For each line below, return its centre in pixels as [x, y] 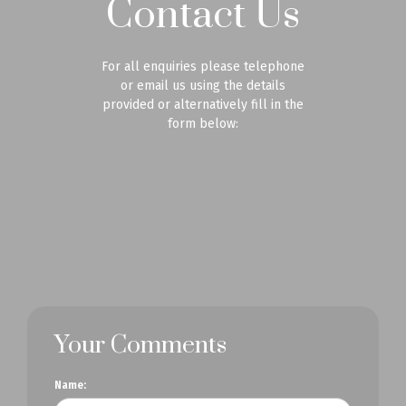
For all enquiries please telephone [203, 67]
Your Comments [140, 345]
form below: [203, 124]
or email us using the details [203, 86]
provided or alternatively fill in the [203, 105]
